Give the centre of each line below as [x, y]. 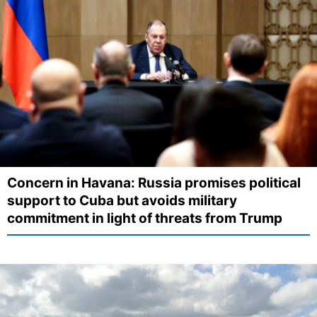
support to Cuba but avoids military [122, 200]
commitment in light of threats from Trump [145, 218]
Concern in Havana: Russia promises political [154, 183]
